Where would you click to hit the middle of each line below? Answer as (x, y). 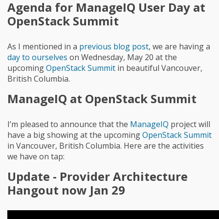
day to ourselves (37, 57)
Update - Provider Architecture (98, 176)
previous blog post (114, 46)
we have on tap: (36, 156)
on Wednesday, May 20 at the (122, 57)
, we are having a (179, 46)
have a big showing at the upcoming (75, 135)
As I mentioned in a (43, 46)
